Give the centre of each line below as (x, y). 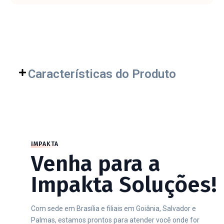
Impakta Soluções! (124, 185)
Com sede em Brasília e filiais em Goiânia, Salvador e (113, 208)
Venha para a (96, 164)
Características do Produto (102, 74)
